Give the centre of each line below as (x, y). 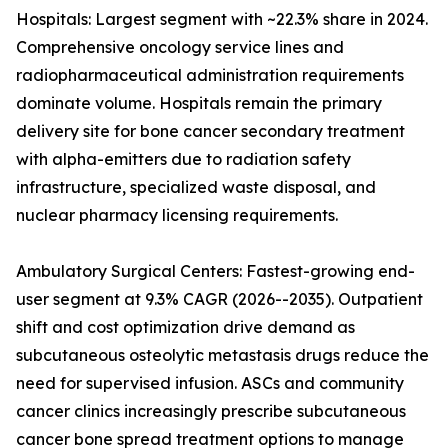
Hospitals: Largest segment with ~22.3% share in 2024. (222, 19)
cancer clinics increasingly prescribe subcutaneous (211, 411)
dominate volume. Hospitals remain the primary (199, 103)
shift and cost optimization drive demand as (185, 327)
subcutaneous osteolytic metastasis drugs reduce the (222, 355)
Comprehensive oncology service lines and (180, 47)
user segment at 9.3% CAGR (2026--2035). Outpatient (219, 299)
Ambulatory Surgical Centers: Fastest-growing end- (215, 271)
